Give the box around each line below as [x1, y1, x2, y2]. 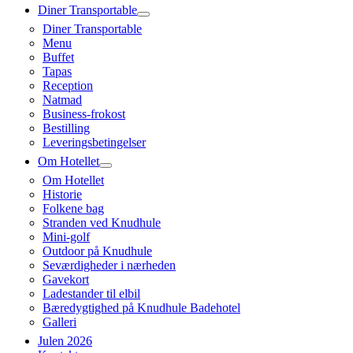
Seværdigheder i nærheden [43, 258, 176, 272]
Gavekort [43, 273, 89, 286]
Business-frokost [43, 107, 125, 121]
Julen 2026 [38, 334, 92, 347]
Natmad [43, 93, 82, 106]
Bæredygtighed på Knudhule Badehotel [43, 301, 240, 314]
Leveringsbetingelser [43, 136, 146, 149]
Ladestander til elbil [43, 287, 140, 300]
